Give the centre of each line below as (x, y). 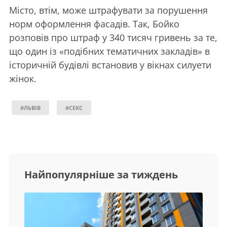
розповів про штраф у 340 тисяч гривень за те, (113, 37)
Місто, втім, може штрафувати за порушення (108, 10)
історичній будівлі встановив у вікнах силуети (110, 65)
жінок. (23, 78)
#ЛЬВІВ (30, 107)
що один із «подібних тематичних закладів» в (109, 51)
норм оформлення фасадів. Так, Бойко (94, 24)
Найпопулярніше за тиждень (101, 174)
